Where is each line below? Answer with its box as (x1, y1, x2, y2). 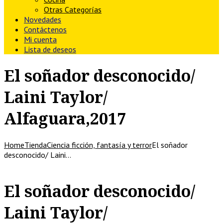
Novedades (24, 14, 61, 24)
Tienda (24, 139, 47, 150)
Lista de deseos (24, 44, 76, 54)
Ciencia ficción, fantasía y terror (47, 139, 152, 150)
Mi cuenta (24, 34, 57, 44)
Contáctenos (24, 24, 67, 34)
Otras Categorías (44, 4, 102, 14)
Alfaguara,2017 (4, 108, 126, 129)
